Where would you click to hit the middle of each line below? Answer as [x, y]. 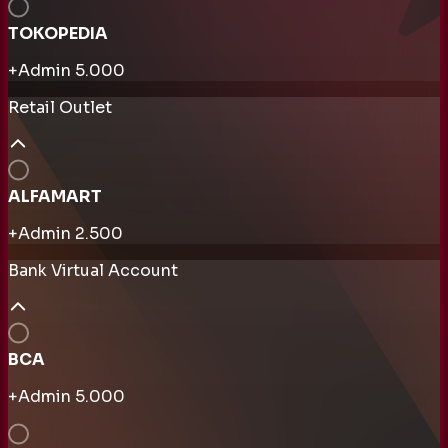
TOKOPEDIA [58, 33]
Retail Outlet [60, 107]
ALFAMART [55, 196]
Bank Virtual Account [93, 270]
